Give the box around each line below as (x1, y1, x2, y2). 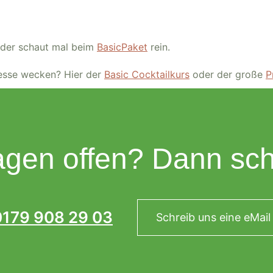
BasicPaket (97, 41, 147, 53)
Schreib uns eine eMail (156, 211, 271, 224)
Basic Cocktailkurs (104, 68, 190, 80)
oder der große (190, 68, 266, 80)
